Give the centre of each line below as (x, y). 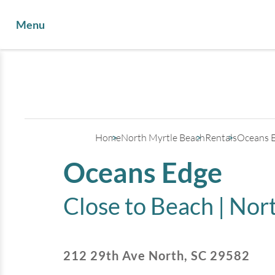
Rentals (221, 137)
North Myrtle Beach (163, 137)
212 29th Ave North (124, 255)
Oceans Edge (143, 172)
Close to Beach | (146, 206)
